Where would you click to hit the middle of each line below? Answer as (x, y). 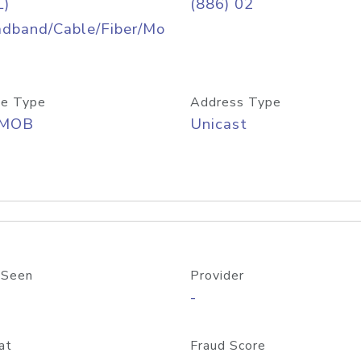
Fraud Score (228, 346)
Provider (217, 276)
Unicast (219, 124)
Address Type (236, 102)
